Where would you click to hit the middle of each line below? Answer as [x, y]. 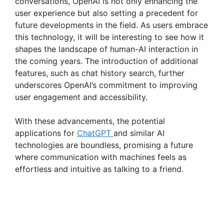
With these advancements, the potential [90, 121]
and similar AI [139, 133]
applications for [46, 133]
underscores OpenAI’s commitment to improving [106, 85]
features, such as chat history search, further [100, 73]
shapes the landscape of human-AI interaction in [106, 49]
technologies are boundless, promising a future [104, 145]
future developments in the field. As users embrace [111, 25]
